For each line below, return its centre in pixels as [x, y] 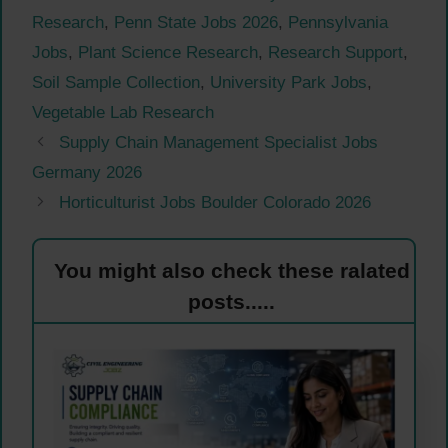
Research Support [335, 53]
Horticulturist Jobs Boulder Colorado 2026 [215, 203]
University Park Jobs [288, 83]
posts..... [231, 302]
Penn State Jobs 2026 [196, 23]
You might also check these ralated [231, 271]
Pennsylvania [338, 23]
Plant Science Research [168, 53]
